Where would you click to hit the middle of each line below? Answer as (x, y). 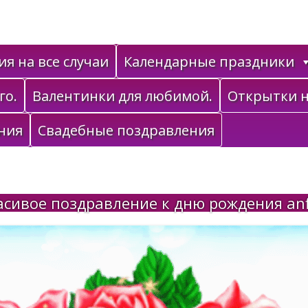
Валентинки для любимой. (122, 96)
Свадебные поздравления (126, 130)
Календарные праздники (209, 62)
